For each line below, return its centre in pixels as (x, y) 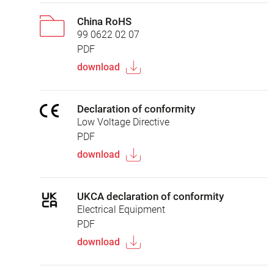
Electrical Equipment (121, 209)
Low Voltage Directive (123, 122)
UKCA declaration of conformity (150, 196)
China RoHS (104, 21)
